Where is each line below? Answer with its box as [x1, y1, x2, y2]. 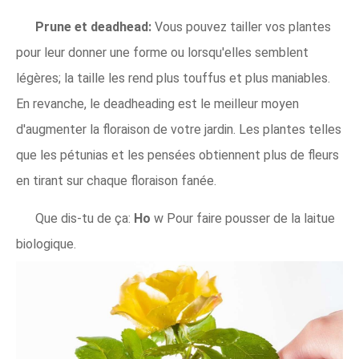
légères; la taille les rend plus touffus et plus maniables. [16, 71, 330, 86]
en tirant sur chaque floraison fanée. [16, 173, 216, 188]
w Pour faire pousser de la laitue [154, 211, 335, 226]
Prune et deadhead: [35, 19, 151, 34]
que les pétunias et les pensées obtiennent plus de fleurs [16, 147, 339, 163]
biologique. [16, 236, 76, 252]
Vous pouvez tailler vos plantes [151, 19, 331, 34]
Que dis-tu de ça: [35, 211, 131, 226]
